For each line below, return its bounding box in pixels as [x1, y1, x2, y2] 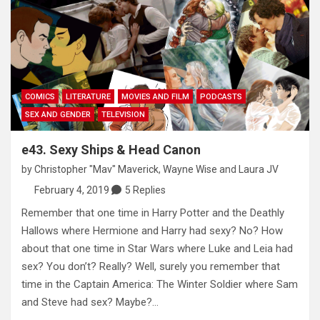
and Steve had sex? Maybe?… [21, 296, 159, 309]
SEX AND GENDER [25, 110, 91, 120]
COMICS [25, 92, 55, 102]
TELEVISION [101, 110, 145, 120]
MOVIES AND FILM [121, 92, 189, 102]
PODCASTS [200, 92, 242, 102]
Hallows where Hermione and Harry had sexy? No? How [21, 224, 283, 238]
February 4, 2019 [34, 184, 109, 196]
